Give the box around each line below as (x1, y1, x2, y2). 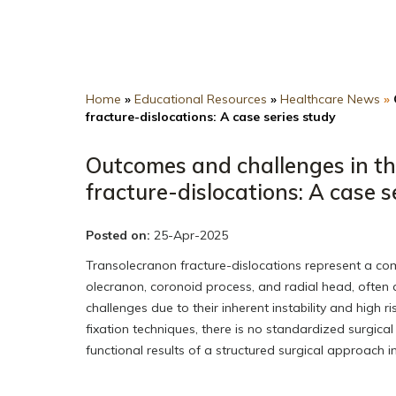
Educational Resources (134, 91, 267, 107)
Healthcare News (280, 91, 380, 107)
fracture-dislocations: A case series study (86, 109, 336, 125)
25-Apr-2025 (150, 227, 228, 243)
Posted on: (86, 227, 150, 243)
